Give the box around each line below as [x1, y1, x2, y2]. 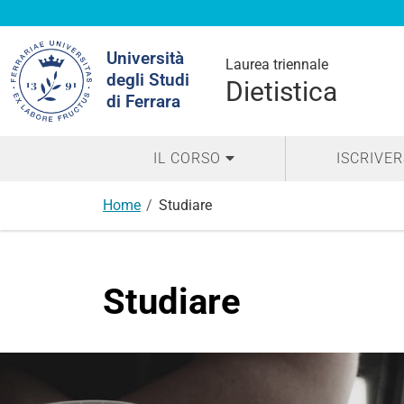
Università [106, 48, 184, 69]
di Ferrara [106, 91, 180, 112]
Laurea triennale [225, 56, 328, 73]
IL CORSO [152, 150, 221, 167]
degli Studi [106, 69, 189, 90]
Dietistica [225, 76, 337, 107]
